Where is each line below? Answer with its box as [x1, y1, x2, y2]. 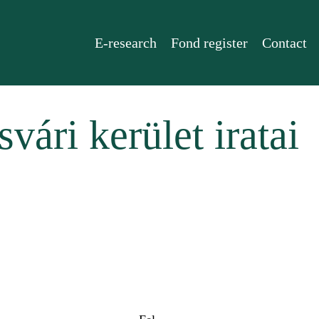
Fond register [171, 35, 248, 51]
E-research [95, 35, 157, 51]
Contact [262, 35, 307, 51]
